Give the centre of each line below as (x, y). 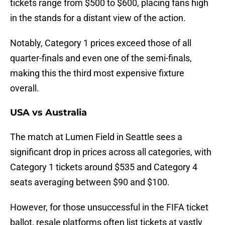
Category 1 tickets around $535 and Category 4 (104, 167)
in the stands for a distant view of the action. (98, 18)
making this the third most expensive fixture (97, 73)
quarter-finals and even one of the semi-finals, (101, 58)
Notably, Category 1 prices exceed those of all (101, 43)
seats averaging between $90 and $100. (90, 182)
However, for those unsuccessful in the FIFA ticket (109, 207)
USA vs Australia (48, 113)
